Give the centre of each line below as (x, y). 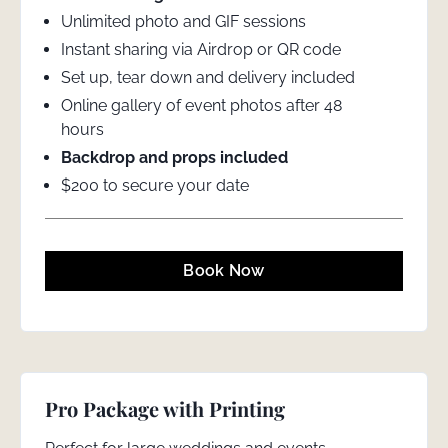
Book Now (224, 271)
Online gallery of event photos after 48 (201, 105)
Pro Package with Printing (165, 408)
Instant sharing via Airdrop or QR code (201, 49)
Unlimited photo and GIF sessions (183, 21)
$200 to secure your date (155, 185)
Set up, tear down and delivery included (208, 77)
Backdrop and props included (174, 157)
